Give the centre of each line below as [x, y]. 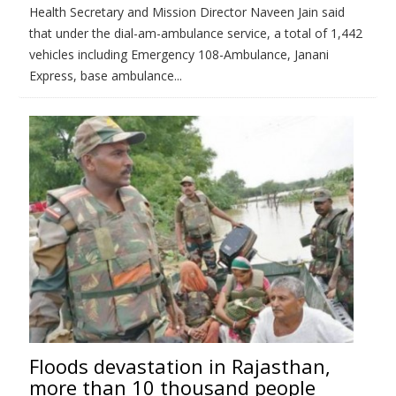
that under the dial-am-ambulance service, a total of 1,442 [196, 33]
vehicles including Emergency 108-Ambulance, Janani [179, 54]
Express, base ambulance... [106, 75]
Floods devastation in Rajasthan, [180, 366]
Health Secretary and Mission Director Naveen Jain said [187, 11]
